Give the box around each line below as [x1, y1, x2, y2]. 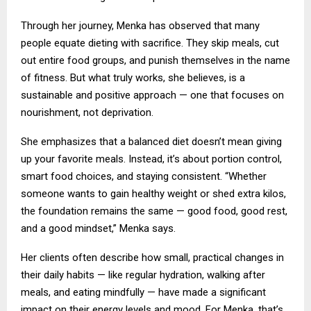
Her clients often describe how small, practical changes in [21, 251, 284, 264]
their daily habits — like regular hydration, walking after [21, 269, 265, 282]
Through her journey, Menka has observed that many [21, 19, 260, 33]
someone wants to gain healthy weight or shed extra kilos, [21, 187, 286, 201]
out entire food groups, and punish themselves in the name [21, 54, 290, 67]
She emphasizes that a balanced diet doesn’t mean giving [21, 135, 282, 149]
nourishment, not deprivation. [21, 106, 153, 119]
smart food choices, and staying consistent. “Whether [21, 170, 267, 183]
